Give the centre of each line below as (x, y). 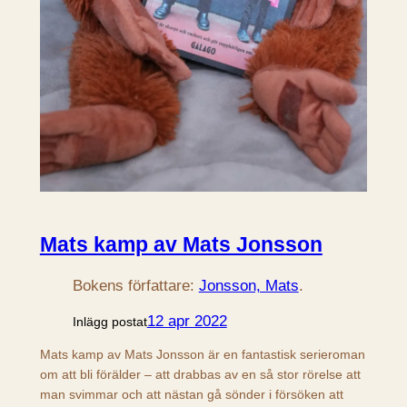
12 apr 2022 (187, 321)
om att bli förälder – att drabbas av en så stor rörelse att (200, 375)
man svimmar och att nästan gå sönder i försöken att (191, 395)
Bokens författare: (135, 286)
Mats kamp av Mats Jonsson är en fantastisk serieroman (202, 355)
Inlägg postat (109, 321)
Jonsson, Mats (248, 286)
